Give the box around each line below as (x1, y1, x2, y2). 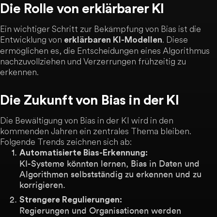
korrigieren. (19, 180, 65, 190)
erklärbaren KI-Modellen (64, 36, 162, 44)
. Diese (162, 34, 188, 45)
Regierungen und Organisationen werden (19, 205, 181, 216)
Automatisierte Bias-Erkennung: (19, 149, 148, 157)
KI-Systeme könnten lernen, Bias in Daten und (19, 158, 200, 169)
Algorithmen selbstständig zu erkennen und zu (19, 169, 201, 179)
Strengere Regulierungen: (19, 196, 122, 204)
